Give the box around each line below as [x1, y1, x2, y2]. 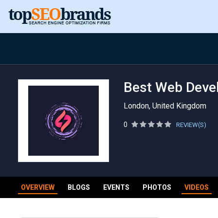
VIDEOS [184, 183, 209, 191]
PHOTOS [143, 183, 171, 191]
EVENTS [103, 183, 129, 191]
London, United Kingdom [123, 101, 206, 110]
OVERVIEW [21, 183, 54, 191]
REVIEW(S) [176, 121, 206, 128]
